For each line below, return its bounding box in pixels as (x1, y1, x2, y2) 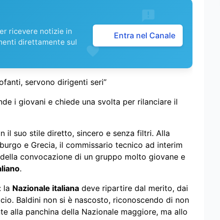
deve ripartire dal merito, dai (79, 183, 188, 193)
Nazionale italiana (12, 183, 79, 193)
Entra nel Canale (114, 30, 175, 41)
